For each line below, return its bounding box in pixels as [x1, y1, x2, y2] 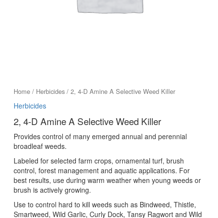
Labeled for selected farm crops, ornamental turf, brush [13, 155, 184, 165]
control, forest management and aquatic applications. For [13, 165, 190, 175]
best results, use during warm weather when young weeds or [13, 175, 201, 185]
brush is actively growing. [13, 184, 91, 195]
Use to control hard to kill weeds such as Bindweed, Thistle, [13, 199, 196, 209]
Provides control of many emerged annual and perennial [13, 131, 187, 141]
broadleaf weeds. [13, 141, 67, 151]
